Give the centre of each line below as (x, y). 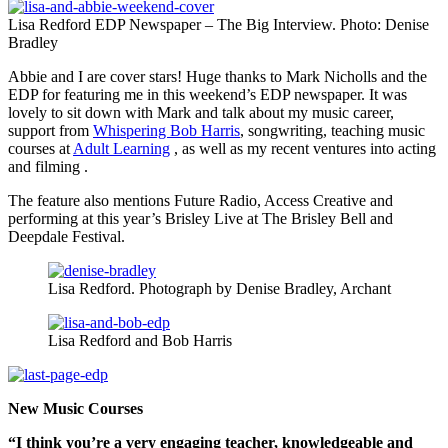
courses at (40, 149)
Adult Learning (121, 149)
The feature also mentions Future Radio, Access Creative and (200, 201)
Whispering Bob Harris (166, 131)
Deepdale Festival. (66, 237)
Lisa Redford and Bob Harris (140, 341)
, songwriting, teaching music (332, 131)
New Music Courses (75, 409)
